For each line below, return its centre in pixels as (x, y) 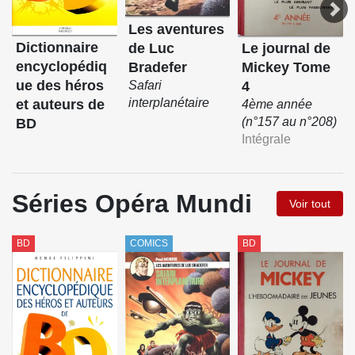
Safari (145, 85)
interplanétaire (169, 102)
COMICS (149, 244)
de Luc (152, 48)
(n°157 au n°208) (290, 122)
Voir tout (310, 204)
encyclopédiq (61, 67)
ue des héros (59, 86)
